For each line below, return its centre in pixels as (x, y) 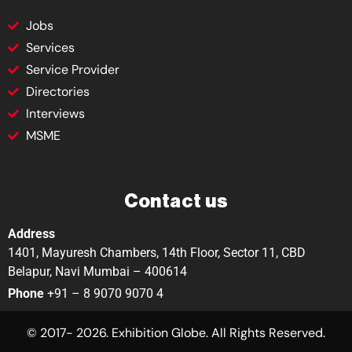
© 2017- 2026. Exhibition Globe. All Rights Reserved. (176, 333)
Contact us (176, 201)
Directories (57, 91)
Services (50, 47)
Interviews (55, 113)
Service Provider (72, 69)
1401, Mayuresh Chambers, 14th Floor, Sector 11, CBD (157, 252)
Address (31, 233)
